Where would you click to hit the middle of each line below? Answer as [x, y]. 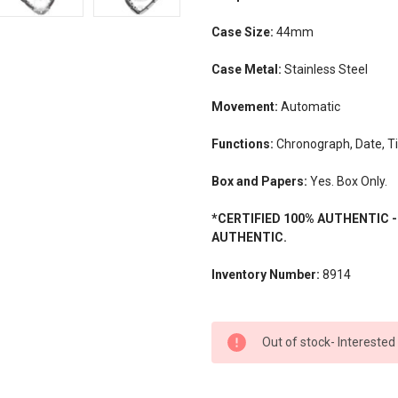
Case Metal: [247, 69]
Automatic [309, 106]
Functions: [243, 143]
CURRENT [240, 330]
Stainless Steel [325, 69]
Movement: [245, 106]
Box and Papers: [259, 181]
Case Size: [243, 32]
